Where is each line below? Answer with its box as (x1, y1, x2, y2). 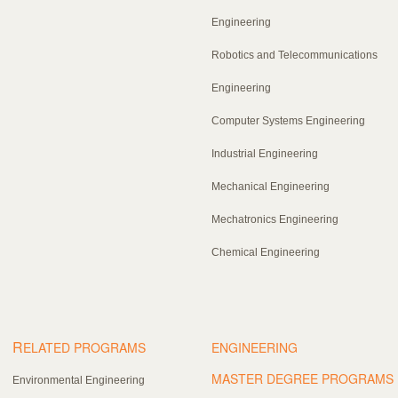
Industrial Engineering (211, 147, 318, 160)
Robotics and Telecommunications (211, 48, 378, 61)
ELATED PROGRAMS (23, 338, 146, 356)
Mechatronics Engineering (211, 212, 338, 226)
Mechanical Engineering (211, 179, 330, 193)
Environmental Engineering (12, 373, 145, 386)
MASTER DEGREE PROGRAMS (211, 369, 394, 387)
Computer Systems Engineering (211, 114, 365, 127)
